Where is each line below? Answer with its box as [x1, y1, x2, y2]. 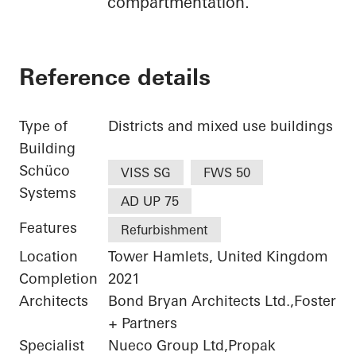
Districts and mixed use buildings [108, 117, 333, 136]
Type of [19, 117, 68, 136]
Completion [19, 269, 98, 288]
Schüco [19, 161, 70, 180]
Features [19, 219, 77, 238]
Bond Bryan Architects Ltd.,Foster [108, 292, 336, 311]
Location [19, 247, 78, 266]
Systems [19, 184, 76, 203]
